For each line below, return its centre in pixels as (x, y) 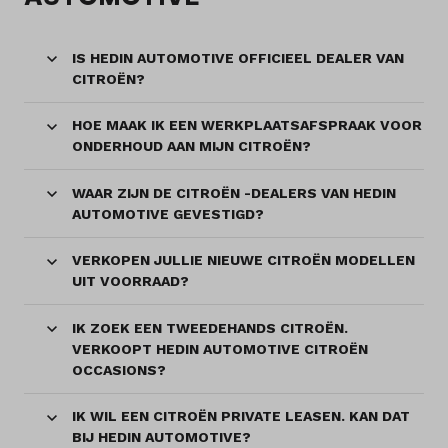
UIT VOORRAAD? (130, 281)
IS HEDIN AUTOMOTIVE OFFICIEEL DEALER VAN (238, 57)
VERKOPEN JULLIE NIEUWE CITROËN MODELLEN (243, 260)
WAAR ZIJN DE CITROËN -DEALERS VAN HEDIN (234, 192)
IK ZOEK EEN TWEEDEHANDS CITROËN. (210, 327)
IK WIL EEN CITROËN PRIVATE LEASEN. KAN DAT (241, 416)
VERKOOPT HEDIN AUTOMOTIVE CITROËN (220, 348)
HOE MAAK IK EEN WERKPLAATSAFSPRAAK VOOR (247, 125)
